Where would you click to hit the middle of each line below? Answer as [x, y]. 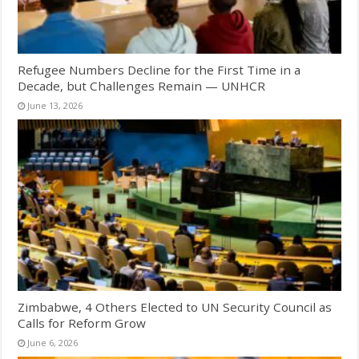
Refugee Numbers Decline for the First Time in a [159, 69]
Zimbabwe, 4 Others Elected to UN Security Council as [175, 307]
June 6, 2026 [53, 343]
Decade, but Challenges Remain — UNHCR [142, 85]
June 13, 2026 [55, 105]
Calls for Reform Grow [82, 323]
